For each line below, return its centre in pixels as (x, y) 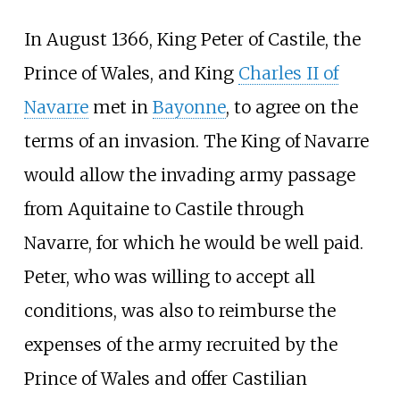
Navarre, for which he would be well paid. (193, 243)
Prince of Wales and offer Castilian (165, 379)
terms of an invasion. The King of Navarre (196, 142)
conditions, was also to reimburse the (179, 311)
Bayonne (189, 108)
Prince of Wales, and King (131, 74)
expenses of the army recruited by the (180, 345)
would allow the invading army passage (189, 175)
